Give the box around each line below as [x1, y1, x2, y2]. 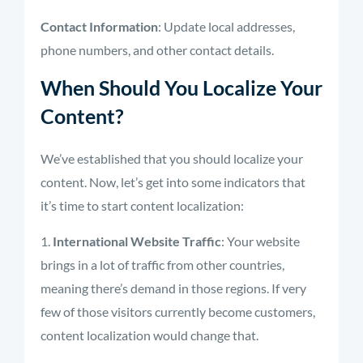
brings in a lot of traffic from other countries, [41, 257, 284, 272]
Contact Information [41, 19, 158, 34]
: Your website [221, 233, 300, 249]
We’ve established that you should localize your [41, 151, 303, 166]
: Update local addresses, [158, 19, 295, 34]
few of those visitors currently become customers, [41, 304, 315, 319]
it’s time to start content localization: [41, 198, 244, 213]
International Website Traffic [53, 233, 221, 249]
